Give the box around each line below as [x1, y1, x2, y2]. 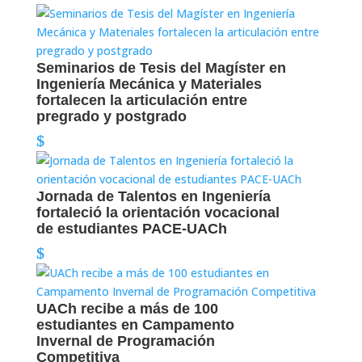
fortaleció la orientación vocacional [36, 204, 280, 221]
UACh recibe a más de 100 [36, 301, 218, 317]
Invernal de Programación [36, 333, 215, 349]
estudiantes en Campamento [36, 317, 234, 333]
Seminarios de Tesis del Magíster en [36, 60, 286, 76]
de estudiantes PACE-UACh [36, 221, 227, 237]
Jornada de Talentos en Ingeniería [36, 188, 271, 204]
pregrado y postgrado [36, 108, 187, 124]
